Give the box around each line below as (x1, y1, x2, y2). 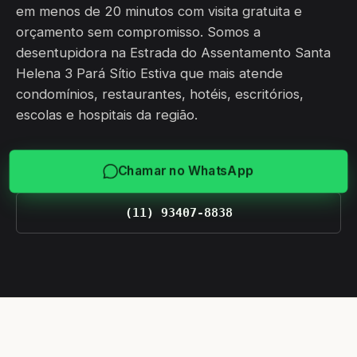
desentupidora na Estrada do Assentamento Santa (16, 45, 331, 61)
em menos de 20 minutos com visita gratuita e (16, 3, 302, 19)
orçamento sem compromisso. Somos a (16, 24, 261, 40)
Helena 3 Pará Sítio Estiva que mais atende (16, 65, 283, 81)
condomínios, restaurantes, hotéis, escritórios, (16, 86, 304, 102)
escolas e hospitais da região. (16, 107, 198, 123)
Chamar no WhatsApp (120, 163, 252, 179)
